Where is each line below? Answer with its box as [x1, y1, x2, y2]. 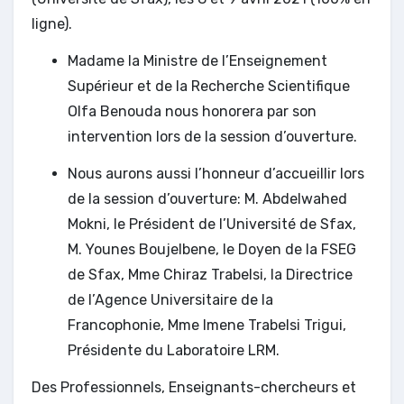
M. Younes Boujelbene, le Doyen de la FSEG [68, 240, 356, 258]
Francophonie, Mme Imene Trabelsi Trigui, [68, 316, 346, 334]
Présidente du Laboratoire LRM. [68, 341, 280, 359]
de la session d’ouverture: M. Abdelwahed [68, 189, 347, 207]
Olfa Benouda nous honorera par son [68, 102, 317, 120]
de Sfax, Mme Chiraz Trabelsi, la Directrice [68, 265, 353, 283]
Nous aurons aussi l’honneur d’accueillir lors [68, 164, 364, 182]
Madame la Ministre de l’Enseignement [68, 51, 327, 69]
